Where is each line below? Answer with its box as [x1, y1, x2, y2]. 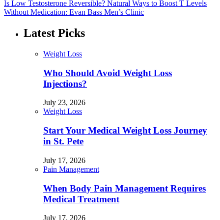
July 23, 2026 [43, 98, 85, 107]
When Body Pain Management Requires [43, 183, 206, 193]
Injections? [43, 78, 87, 89]
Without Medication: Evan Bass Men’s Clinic [4, 8, 144, 17]
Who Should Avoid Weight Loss [43, 67, 172, 78]
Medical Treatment [43, 193, 119, 204]
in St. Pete [43, 136, 83, 147]
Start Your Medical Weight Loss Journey [43, 125, 207, 136]
